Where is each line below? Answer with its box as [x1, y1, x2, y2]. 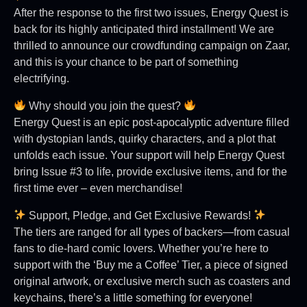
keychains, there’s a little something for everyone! [14, 291, 252, 304]
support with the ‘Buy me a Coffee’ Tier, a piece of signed [14, 258, 288, 271]
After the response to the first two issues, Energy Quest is [14, 6, 288, 19]
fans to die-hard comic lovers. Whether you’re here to [14, 242, 269, 254]
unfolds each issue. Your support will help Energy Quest [14, 149, 284, 161]
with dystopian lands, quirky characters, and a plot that [14, 132, 275, 145]
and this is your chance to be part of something [14, 56, 238, 68]
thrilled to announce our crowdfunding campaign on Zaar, [14, 39, 290, 51]
